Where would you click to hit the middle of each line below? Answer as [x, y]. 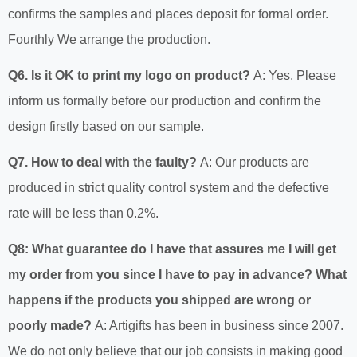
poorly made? [51, 326]
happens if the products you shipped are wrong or [159, 300]
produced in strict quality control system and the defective [169, 188]
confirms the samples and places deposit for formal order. [168, 14]
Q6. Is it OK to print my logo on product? [129, 76]
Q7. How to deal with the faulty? [102, 163]
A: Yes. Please [293, 76]
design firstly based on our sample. [106, 127]
